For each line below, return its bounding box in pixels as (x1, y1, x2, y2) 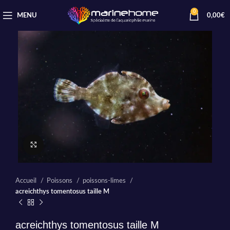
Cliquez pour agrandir (44, 141, 106, 148)
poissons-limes (83, 177, 127, 184)
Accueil (15, 177, 38, 184)
